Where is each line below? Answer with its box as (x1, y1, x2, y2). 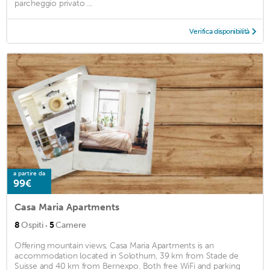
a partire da (13, 170, 45, 178)
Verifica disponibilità (189, 27, 250, 36)
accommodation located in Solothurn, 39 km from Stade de (14, 251, 239, 262)
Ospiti (21, 220, 43, 231)
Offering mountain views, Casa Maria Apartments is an (14, 240, 214, 251)
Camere (55, 220, 86, 231)
